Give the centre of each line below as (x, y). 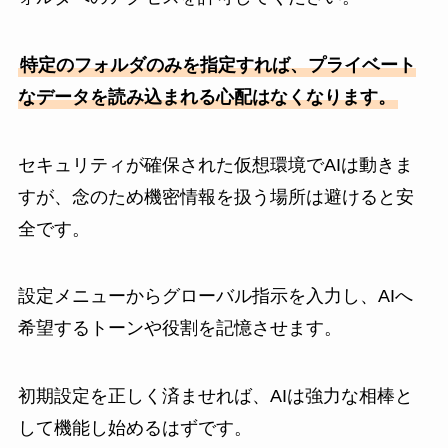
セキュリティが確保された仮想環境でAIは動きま (215, 164)
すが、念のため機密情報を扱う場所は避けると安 (215, 196)
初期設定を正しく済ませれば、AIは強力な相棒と (215, 396)
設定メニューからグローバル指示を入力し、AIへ (215, 296)
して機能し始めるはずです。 (134, 428)
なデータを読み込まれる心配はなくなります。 (206, 96)
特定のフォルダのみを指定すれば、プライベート (217, 64)
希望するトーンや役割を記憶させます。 (179, 328)
